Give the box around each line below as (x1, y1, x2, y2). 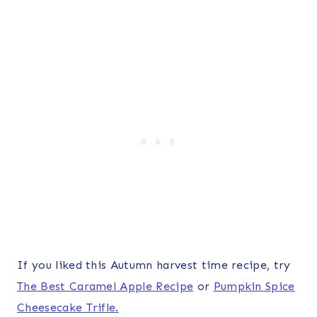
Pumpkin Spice (213, 279, 295, 294)
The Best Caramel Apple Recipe (17, 279, 194, 294)
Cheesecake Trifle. (17, 301, 119, 315)
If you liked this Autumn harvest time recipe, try (17, 258, 291, 272)
